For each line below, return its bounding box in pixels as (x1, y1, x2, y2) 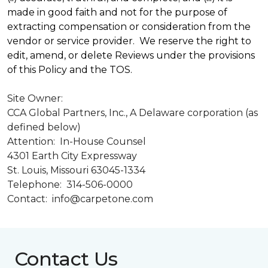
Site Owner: (7, 93, 65, 104)
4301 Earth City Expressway (7, 150, 137, 162)
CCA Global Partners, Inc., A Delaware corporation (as (7, 107, 258, 118)
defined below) (7, 121, 81, 133)
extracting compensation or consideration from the (7, 21, 251, 32)
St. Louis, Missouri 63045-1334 (7, 165, 145, 176)
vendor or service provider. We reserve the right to (7, 35, 251, 47)
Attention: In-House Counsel (7, 136, 146, 147)
